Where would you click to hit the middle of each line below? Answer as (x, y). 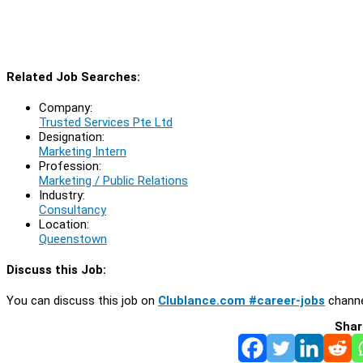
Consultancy (73, 209)
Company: (66, 107)
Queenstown (73, 239)
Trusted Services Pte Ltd (106, 122)
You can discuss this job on (82, 300)
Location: (64, 224)
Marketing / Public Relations (113, 180)
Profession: (70, 166)
